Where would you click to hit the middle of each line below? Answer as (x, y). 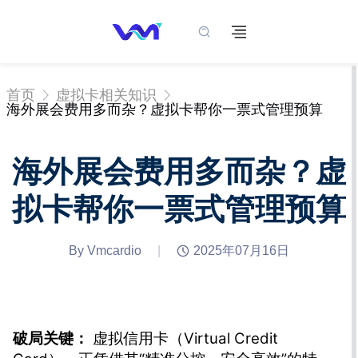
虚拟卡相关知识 (106, 95)
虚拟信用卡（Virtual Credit (183, 339)
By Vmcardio (105, 251)
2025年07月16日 (241, 251)
